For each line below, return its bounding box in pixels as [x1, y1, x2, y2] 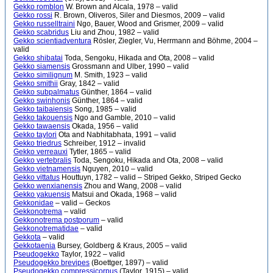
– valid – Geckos [54, 199, 110, 207]
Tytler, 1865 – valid [68, 147, 131, 156]
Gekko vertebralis [13, 156, 71, 165]
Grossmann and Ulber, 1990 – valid [70, 62, 189, 71]
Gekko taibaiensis [13, 105, 73, 113]
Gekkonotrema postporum [13, 216, 99, 224]
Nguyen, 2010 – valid [80, 165, 153, 173]
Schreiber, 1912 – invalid [62, 139, 146, 147]
